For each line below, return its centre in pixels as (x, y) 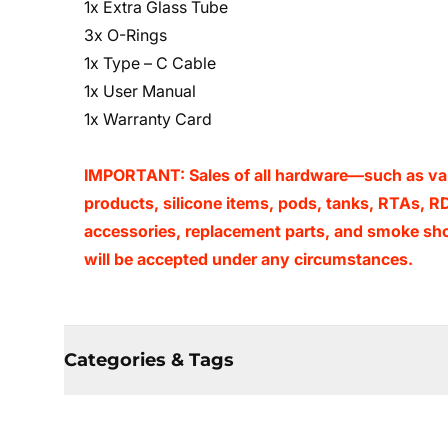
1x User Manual (140, 91)
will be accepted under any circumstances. (248, 259)
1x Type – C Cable (150, 63)
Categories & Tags (149, 360)
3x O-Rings (125, 35)
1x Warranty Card (148, 119)
